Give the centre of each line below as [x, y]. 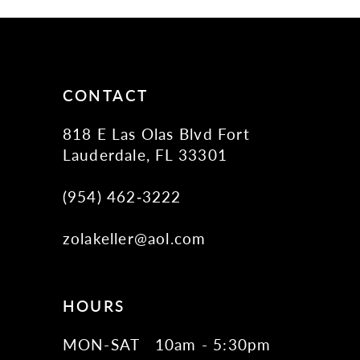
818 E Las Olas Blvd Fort [156, 134]
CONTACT [105, 96]
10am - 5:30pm [213, 344]
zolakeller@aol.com [134, 239]
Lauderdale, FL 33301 [145, 155]
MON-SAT [101, 344]
